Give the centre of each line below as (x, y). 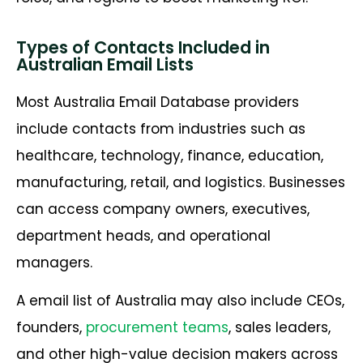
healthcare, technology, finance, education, (170, 155)
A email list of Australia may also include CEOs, (180, 301)
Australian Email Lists (105, 64)
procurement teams (157, 328)
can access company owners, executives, (163, 209)
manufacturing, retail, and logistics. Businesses (181, 182)
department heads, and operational (143, 235)
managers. (54, 262)
